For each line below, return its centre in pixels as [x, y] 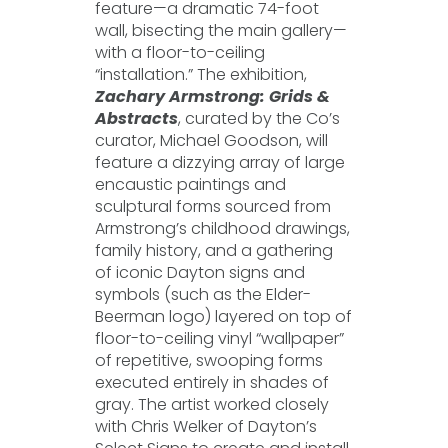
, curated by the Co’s [258, 118]
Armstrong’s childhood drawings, [222, 228]
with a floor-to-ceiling [179, 52]
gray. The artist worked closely [211, 404]
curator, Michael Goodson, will [211, 140]
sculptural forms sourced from [212, 206]
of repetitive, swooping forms [208, 360]
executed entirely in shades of [211, 382]
